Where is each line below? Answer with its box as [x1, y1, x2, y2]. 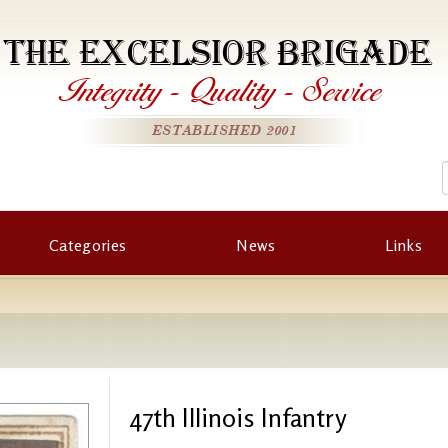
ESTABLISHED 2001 [151, 125, 297, 138]
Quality [190, 69, 279, 109]
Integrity [61, 69, 165, 109]
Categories [48, 235, 127, 255]
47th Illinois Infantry [130, 402, 347, 433]
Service [304, 69, 384, 109]
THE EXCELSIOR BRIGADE [4, 32, 432, 75]
